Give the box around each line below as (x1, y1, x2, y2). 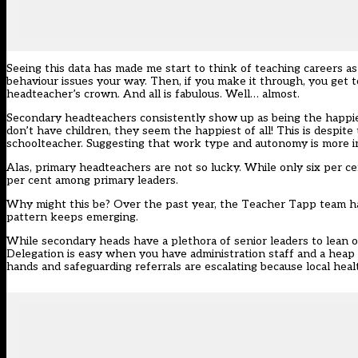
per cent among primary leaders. (6, 173, 178, 188)
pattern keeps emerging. (6, 210, 138, 225)
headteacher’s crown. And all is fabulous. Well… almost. (6, 87, 300, 101)
